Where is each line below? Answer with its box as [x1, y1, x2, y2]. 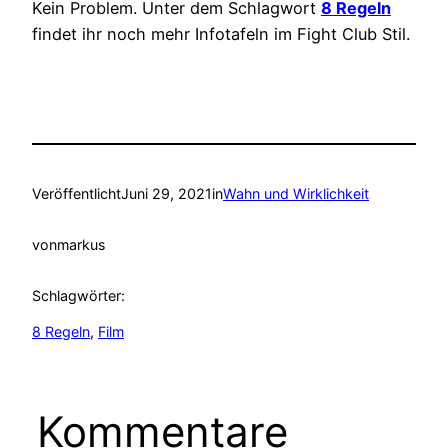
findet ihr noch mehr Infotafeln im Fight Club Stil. [32, 23, 410, 44]
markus [57, 236, 105, 254]
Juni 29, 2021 [121, 185, 212, 203]
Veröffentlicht [32, 185, 121, 203]
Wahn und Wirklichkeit [223, 185, 369, 203]
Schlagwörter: [32, 286, 125, 304]
